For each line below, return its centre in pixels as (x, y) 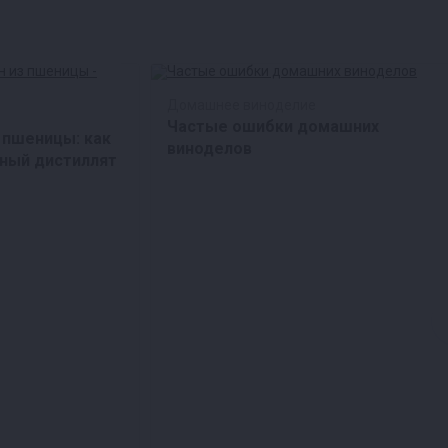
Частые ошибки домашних (273, 127)
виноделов (209, 149)
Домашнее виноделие (241, 105)
